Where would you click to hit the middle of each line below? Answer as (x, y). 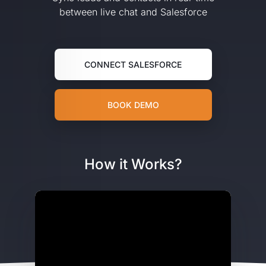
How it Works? (133, 164)
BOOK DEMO (133, 105)
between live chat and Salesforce (133, 12)
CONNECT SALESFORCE (133, 64)
